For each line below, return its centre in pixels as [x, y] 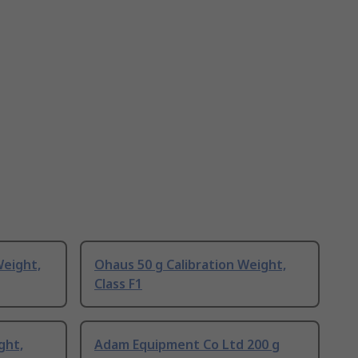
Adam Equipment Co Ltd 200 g [187, 345]
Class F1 [118, 284]
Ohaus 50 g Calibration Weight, [190, 265]
